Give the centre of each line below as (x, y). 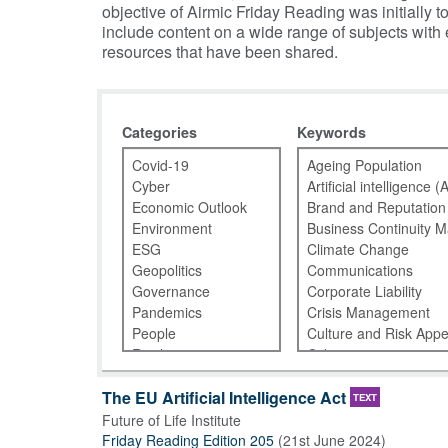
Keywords (331, 132)
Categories (159, 132)
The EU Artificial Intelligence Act (224, 397)
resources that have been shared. (220, 51)
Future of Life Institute (171, 420)
